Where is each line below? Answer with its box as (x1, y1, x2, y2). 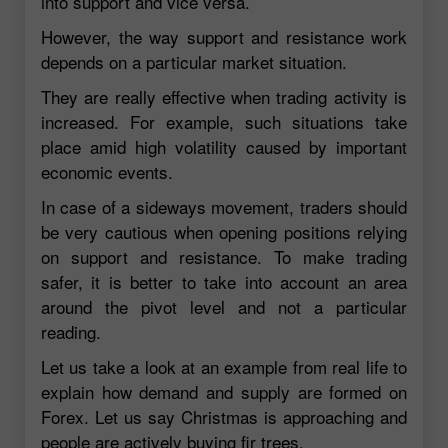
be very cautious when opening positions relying (41, 219, 407, 245)
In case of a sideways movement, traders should (41, 194, 407, 220)
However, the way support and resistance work (41, 24, 407, 50)
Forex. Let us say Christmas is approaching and (41, 404, 407, 430)
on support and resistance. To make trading (41, 244, 407, 270)
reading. (41, 319, 101, 345)
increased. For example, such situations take (41, 109, 407, 135)
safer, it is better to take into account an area (41, 269, 407, 295)
